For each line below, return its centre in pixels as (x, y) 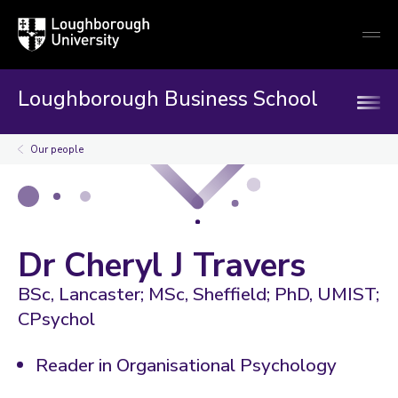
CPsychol (56, 319)
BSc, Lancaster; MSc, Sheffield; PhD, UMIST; (199, 294)
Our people (57, 149)
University (43, 42)
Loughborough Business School (168, 99)
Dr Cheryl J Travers (162, 266)
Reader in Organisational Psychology (186, 365)
